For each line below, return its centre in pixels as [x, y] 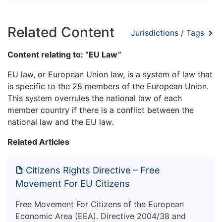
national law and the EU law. [60, 122]
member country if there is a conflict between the [101, 110]
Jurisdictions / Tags [169, 32]
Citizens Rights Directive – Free [93, 170]
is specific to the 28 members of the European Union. [108, 86]
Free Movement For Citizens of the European [100, 204]
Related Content [61, 32]
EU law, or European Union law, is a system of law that [110, 75]
